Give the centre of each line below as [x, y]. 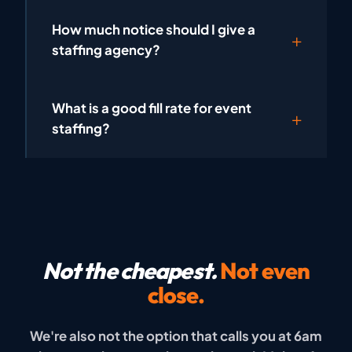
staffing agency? [106, 49]
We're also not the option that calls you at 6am [176, 335]
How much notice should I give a [154, 29]
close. [176, 294]
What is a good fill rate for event [152, 108]
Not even [265, 270]
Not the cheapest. [131, 270]
